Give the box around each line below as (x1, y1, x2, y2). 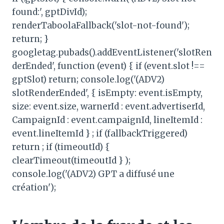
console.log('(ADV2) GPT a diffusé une (12, 168, 174, 179)
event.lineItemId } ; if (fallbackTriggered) (12, 127, 187, 139)
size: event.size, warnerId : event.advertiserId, (12, 100, 205, 112)
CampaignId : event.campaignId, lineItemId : (12, 114, 202, 125)
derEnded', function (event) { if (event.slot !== (12, 60, 205, 71)
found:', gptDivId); (12, 6, 87, 17)
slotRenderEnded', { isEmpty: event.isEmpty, (12, 87, 202, 98)
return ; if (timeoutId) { (12, 141, 110, 152)
